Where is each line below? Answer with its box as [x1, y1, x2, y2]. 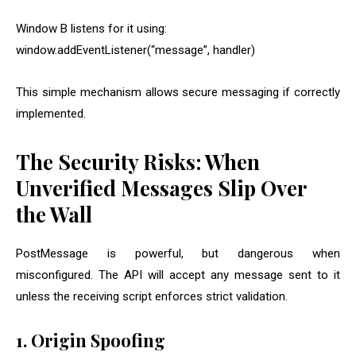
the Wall [16, 200, 92, 229]
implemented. [16, 106, 86, 122]
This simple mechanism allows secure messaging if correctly [16, 85, 340, 100]
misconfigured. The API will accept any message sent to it [16, 268, 340, 283]
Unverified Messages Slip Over [16, 174, 306, 203]
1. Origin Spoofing [16, 328, 165, 353]
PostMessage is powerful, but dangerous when [16, 246, 340, 261]
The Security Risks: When [16, 148, 260, 176]
